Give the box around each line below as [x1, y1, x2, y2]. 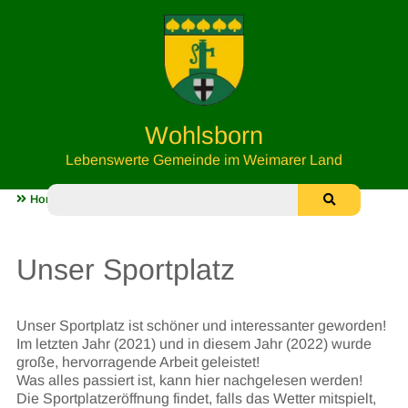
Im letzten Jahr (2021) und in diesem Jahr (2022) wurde [15, 336, 372, 352]
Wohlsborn [145, 121, 263, 150]
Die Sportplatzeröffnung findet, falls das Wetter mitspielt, [15, 391, 376, 406]
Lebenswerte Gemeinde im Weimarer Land [66, 152, 342, 168]
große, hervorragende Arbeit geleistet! [15, 354, 260, 370]
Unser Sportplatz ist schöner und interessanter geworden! [15, 318, 386, 333]
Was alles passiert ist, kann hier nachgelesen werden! [15, 372, 362, 388]
